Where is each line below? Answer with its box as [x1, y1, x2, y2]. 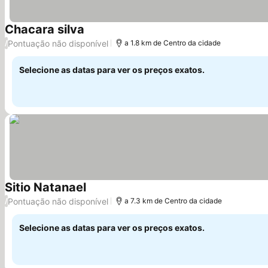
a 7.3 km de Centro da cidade [124, 196, 222, 205]
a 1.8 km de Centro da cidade [124, 38, 221, 47]
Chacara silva [5, 22, 84, 36]
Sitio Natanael [5, 180, 86, 194]
